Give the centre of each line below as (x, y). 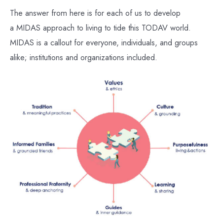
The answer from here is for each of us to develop (95, 13)
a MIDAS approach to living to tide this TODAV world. (100, 27)
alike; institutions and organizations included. (84, 57)
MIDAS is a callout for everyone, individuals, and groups (104, 42)
